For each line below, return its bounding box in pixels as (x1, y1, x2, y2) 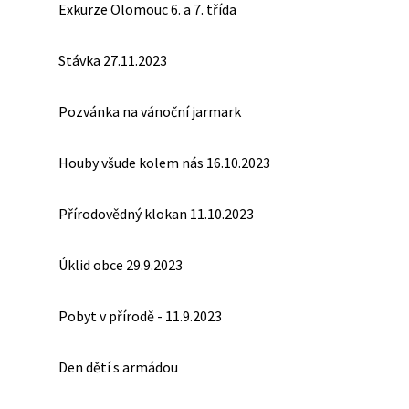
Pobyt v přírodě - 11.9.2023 (58, 307, 222, 325)
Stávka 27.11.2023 (58, 51, 167, 69)
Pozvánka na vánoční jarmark (58, 102, 241, 121)
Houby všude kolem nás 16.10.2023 (58, 153, 270, 172)
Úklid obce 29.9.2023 (58, 256, 183, 274)
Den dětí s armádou (58, 358, 178, 376)
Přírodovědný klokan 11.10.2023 (58, 204, 254, 223)
